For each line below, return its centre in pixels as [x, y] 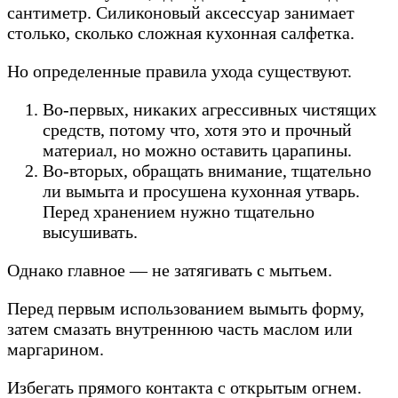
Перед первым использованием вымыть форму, [186, 309]
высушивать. [90, 232]
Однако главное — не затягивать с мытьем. [170, 271]
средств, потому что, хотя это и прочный [197, 130]
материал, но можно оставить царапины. [197, 151]
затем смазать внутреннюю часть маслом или [180, 329]
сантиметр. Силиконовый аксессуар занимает [181, 13]
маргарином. [56, 350]
